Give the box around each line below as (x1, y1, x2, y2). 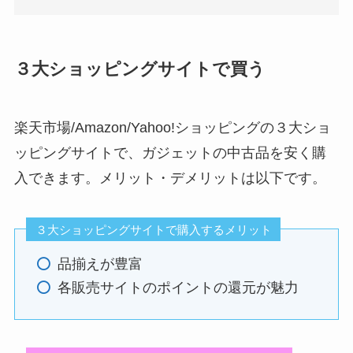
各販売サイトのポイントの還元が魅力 (57, 280, 299, 296)
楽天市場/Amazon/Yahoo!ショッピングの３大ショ (13, 119, 331, 136)
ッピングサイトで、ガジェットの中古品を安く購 (13, 144, 326, 161)
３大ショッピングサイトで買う (13, 59, 266, 79)
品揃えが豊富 (57, 255, 143, 272)
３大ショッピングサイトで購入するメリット (35, 222, 272, 236)
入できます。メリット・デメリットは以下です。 (13, 169, 326, 186)
